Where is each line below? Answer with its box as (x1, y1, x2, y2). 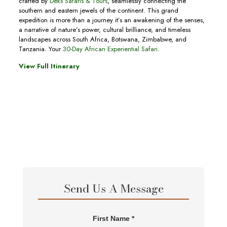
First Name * (93, 214, 134, 223)
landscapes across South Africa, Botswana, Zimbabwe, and (18, 34, 186, 45)
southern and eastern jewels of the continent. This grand (18, 6, 178, 16)
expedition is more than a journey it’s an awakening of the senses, (18, 15, 205, 25)
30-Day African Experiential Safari (62, 44, 158, 54)
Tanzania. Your (18, 44, 63, 54)
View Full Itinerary (18, 61, 80, 71)
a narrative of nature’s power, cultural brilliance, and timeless (18, 25, 191, 35)
